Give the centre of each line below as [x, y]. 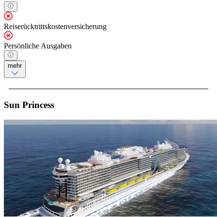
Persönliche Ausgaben [38, 46]
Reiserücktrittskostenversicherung [55, 27]
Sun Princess [29, 105]
